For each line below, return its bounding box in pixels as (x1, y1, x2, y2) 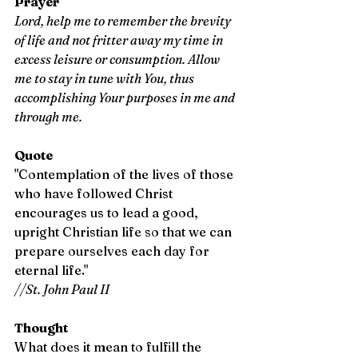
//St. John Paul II (14, 281, 109, 297)
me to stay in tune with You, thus (14, 70, 197, 86)
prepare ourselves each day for (14, 243, 213, 259)
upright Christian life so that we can (14, 224, 235, 240)
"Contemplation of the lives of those (14, 166, 237, 182)
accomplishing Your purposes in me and (14, 89, 237, 105)
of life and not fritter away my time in (14, 32, 225, 48)
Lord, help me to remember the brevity (14, 13, 233, 29)
